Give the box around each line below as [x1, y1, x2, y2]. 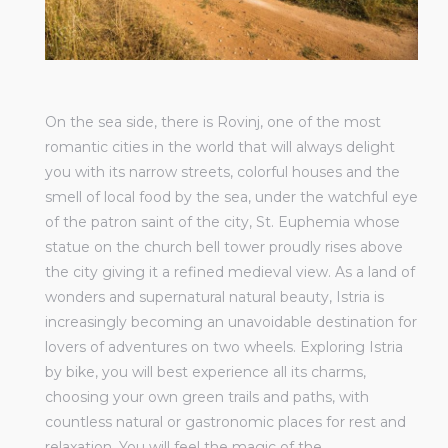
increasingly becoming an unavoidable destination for [45, 312, 417, 331]
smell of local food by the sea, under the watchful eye [45, 187, 418, 206]
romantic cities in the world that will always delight [45, 137, 395, 156]
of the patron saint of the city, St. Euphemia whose [45, 212, 400, 231]
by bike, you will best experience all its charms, [45, 362, 366, 381]
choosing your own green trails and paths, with [45, 387, 369, 406]
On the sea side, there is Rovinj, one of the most [45, 112, 381, 131]
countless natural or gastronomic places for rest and [45, 412, 406, 431]
